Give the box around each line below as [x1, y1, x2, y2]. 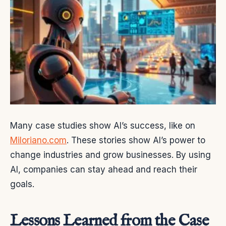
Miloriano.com [10, 135, 67, 145]
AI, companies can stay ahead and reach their [10, 164, 197, 175]
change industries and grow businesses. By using [10, 149, 211, 160]
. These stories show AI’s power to [67, 135, 205, 145]
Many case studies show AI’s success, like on [10, 120, 195, 131]
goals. [10, 179, 34, 189]
